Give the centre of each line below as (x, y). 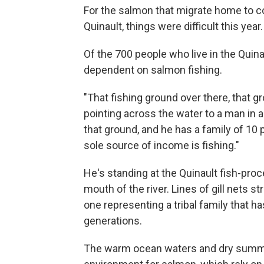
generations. (113, 220)
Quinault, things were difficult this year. (173, 26)
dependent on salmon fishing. (153, 70)
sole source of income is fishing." (161, 145)
